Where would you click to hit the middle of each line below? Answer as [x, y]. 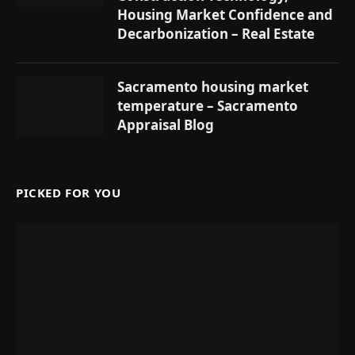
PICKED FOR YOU [69, 192]
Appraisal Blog [166, 124]
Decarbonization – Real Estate [216, 33]
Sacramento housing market [213, 86]
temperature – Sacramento [208, 105]
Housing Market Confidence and [225, 14]
